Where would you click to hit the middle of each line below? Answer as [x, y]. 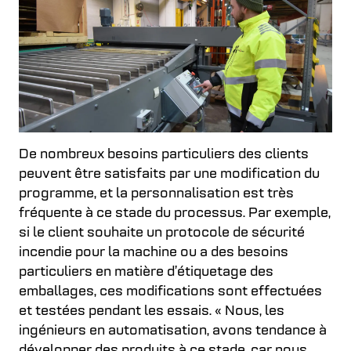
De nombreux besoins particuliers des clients [164, 154]
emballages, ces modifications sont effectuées [170, 291]
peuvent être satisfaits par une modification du [169, 174]
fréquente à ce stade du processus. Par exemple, [175, 213]
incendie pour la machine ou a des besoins [154, 252]
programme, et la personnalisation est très [156, 194]
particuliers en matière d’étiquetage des [146, 272]
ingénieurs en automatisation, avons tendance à [173, 331]
